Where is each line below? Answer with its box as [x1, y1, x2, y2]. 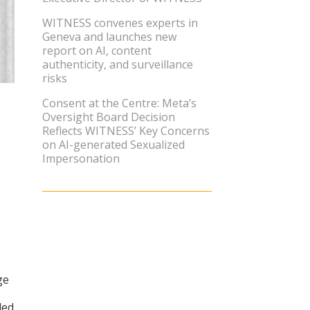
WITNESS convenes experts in [42, 15, 198, 30]
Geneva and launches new [42, 28, 176, 44]
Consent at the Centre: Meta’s [42, 95, 197, 111]
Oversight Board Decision [42, 109, 175, 125]
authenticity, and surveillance [42, 56, 193, 72]
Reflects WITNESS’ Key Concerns [42, 122, 210, 138]
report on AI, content [42, 42, 152, 58]
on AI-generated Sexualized [42, 136, 185, 152]
